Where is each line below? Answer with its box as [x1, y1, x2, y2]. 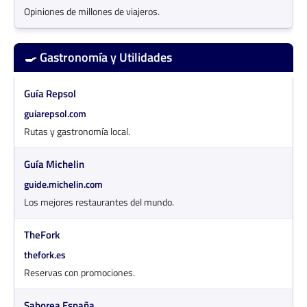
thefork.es [24, 247, 66, 262]
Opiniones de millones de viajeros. [24, 3, 160, 19]
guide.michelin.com [24, 177, 103, 192]
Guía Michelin [24, 156, 84, 173]
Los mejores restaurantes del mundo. [24, 195, 174, 210]
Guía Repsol [24, 86, 76, 102]
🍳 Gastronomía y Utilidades [25, 47, 172, 66]
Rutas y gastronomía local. [24, 124, 130, 139]
